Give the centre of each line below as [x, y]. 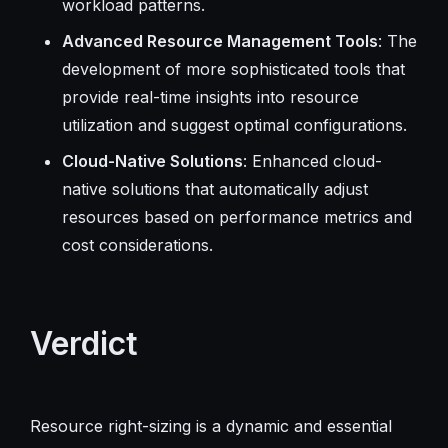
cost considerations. [137, 244]
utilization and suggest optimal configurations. [234, 124]
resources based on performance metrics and [236, 216]
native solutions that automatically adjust [214, 188]
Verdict [83, 343]
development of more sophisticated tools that [233, 68]
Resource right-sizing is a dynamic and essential [210, 425]
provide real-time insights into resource [210, 96]
